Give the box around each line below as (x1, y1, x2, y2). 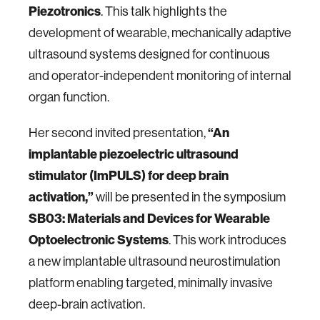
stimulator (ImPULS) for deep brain (29, 168, 229, 184)
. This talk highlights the (101, 4, 227, 19)
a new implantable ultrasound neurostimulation (29, 254, 281, 269)
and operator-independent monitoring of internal (29, 69, 291, 84)
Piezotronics (29, 4, 101, 20)
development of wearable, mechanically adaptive (29, 26, 291, 41)
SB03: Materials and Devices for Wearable (29, 211, 270, 227)
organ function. (29, 90, 109, 105)
